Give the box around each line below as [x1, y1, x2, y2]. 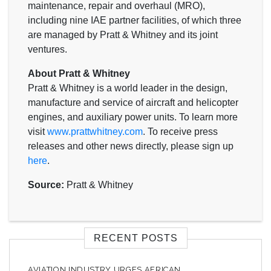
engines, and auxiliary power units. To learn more [28, 111, 238, 122]
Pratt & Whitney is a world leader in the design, [28, 82, 227, 93]
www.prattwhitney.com [47, 126, 143, 137]
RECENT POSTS [93, 232, 178, 243]
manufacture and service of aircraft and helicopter [28, 97, 238, 108]
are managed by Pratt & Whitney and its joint [28, 29, 218, 40]
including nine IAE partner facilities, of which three [28, 15, 241, 25]
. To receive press [143, 126, 218, 137]
